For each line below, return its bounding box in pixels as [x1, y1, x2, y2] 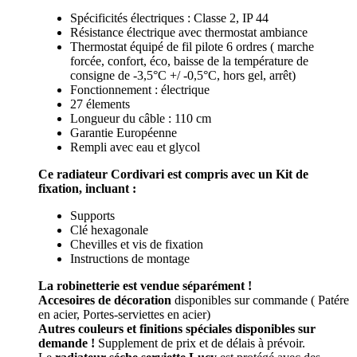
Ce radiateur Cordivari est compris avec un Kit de [38, 167, 308, 181]
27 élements [70, 96, 133, 111]
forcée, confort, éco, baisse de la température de [70, 53, 308, 68]
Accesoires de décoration [38, 292, 171, 307]
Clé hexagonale [70, 222, 148, 237]
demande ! [38, 335, 95, 350]
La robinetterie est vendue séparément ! [38, 278, 252, 292]
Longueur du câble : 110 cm [70, 111, 211, 125]
